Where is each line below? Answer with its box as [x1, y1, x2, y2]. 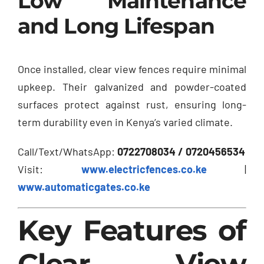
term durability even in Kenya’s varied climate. [18, 115, 233, 128]
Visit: [18, 162, 81, 176]
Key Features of [18, 213, 246, 247]
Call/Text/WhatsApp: [18, 144, 117, 158]
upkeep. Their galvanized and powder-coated [18, 80, 246, 93]
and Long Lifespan [18, 12, 214, 39]
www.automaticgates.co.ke [18, 180, 150, 193]
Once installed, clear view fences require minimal [18, 62, 246, 75]
